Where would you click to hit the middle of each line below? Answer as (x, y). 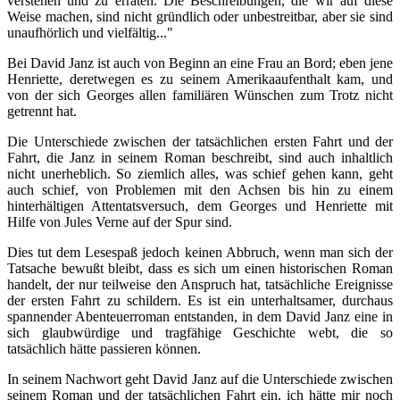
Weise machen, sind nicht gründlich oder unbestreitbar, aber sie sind (200, 16)
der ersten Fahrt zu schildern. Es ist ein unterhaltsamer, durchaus (200, 300)
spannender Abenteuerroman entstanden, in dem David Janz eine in (200, 316)
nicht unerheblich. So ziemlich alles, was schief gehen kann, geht (200, 173)
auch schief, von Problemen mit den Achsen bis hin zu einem (200, 189)
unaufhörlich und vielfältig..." (90, 32)
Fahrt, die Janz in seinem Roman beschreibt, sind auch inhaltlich (200, 157)
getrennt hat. (42, 111)
